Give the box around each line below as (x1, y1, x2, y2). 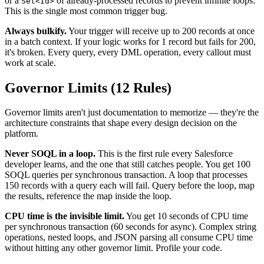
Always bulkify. (5, 25, 67, 36)
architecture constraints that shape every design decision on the (5, 118, 237, 128)
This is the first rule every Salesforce (95, 148, 233, 159)
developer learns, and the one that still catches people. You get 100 (5, 159, 250, 170)
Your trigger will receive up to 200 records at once (67, 25, 255, 36)
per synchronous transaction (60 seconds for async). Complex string (5, 222, 256, 232)
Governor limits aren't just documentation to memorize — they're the (5, 107, 259, 118)
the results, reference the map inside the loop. (5, 191, 171, 202)
